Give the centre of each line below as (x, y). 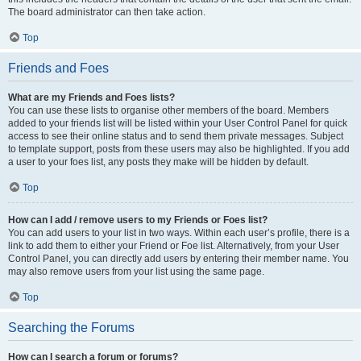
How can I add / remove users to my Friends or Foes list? (138, 220)
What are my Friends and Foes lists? (91, 98)
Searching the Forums (71, 328)
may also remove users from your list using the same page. (136, 272)
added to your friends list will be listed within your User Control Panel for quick (178, 123)
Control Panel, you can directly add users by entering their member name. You (178, 259)
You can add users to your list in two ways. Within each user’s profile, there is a (179, 233)
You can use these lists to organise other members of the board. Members (168, 110)
